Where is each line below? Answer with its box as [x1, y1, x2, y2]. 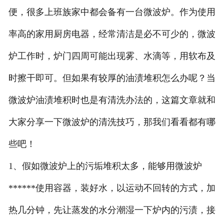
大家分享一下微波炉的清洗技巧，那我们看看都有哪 [8, 117, 215, 127]
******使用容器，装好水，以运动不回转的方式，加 [8, 183, 215, 193]
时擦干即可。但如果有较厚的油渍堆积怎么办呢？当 [8, 73, 215, 83]
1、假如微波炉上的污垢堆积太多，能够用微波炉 [8, 161, 202, 171]
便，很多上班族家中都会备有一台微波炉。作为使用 [8, 7, 215, 17]
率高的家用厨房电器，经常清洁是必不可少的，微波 [8, 29, 215, 39]
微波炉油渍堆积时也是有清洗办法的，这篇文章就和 [8, 95, 215, 105]
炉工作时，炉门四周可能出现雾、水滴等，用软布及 [8, 51, 215, 61]
